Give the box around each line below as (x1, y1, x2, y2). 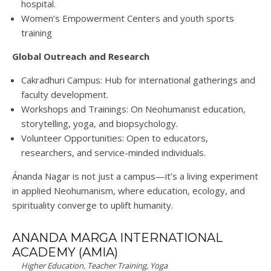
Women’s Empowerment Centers (21, 12, 160, 25)
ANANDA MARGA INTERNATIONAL (12, 230, 223, 246)
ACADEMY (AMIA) (12, 245, 118, 260)
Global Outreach (12, 50, 89, 63)
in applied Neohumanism (12, 184, 113, 197)
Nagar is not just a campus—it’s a (42, 170, 187, 183)
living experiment (187, 170, 258, 183)
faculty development (21, 88, 106, 101)
